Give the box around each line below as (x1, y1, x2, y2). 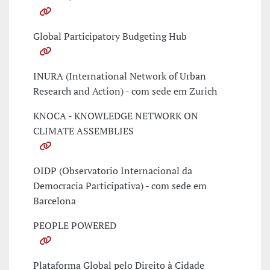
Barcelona (33, 194, 76, 208)
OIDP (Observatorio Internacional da (33, 164, 192, 178)
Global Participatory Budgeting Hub (33, 30, 187, 43)
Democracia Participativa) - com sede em (33, 179, 207, 193)
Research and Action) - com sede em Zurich (33, 84, 217, 98)
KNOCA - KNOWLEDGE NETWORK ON (33, 109, 198, 123)
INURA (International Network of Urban (33, 69, 206, 83)
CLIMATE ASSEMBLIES (33, 124, 134, 138)
